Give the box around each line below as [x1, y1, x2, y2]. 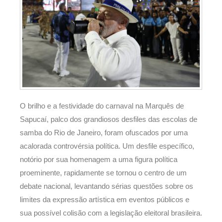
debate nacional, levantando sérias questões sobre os [20, 182, 193, 190]
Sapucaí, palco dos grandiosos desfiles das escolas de [20, 115, 197, 123]
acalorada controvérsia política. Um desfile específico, [20, 142, 194, 150]
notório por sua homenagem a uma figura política [20, 155, 177, 164]
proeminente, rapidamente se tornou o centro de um [20, 168, 187, 177]
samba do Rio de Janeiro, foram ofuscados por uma [20, 128, 188, 137]
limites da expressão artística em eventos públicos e [20, 195, 189, 204]
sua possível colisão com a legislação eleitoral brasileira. [20, 209, 202, 217]
